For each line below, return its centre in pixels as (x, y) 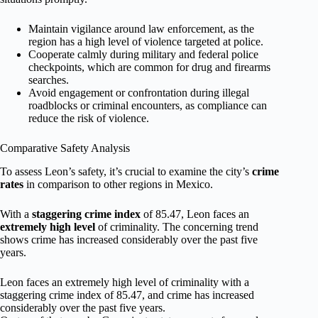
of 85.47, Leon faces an (195, 214)
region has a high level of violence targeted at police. (146, 42)
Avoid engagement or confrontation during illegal (139, 93)
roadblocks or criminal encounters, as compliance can (148, 106)
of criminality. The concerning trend (177, 226)
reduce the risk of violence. (89, 119)
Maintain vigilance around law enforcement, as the (141, 29)
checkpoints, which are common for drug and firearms (149, 67)
